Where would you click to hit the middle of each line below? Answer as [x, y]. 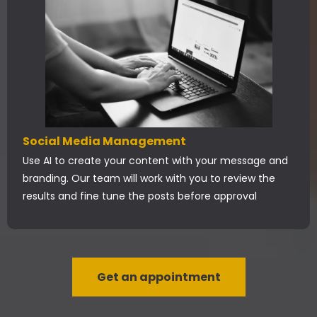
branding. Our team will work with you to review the [149, 178]
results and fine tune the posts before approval [140, 196]
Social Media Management [104, 141]
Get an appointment [158, 277]
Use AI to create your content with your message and [155, 161]
